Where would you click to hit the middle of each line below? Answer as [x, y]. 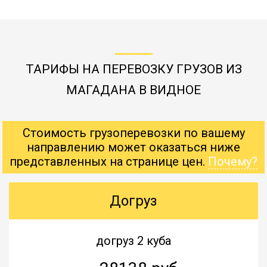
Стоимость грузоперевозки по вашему [133, 133]
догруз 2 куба [133, 240]
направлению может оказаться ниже [133, 147]
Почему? [233, 161]
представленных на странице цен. [109, 161]
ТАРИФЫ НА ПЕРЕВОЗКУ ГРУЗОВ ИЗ [133, 69]
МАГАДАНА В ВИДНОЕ [133, 90]
